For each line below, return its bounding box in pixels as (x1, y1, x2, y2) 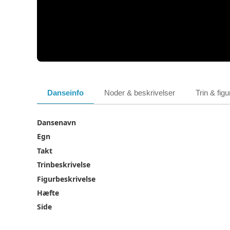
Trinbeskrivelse (37, 160, 90, 170)
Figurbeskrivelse (37, 174, 95, 184)
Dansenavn (37, 118, 76, 128)
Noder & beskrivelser (104, 88, 175, 98)
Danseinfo (47, 88, 84, 98)
